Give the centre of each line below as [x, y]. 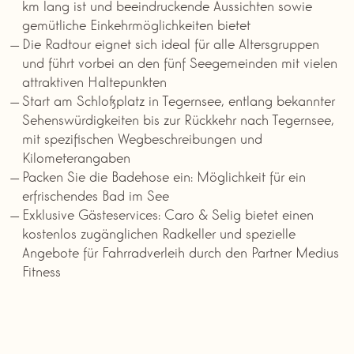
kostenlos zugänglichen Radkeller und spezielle [159, 232]
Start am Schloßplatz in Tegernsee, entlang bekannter [179, 99]
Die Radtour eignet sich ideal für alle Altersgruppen [171, 42]
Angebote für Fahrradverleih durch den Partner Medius [181, 251]
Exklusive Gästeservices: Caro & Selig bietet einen [168, 213]
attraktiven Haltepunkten [94, 80]
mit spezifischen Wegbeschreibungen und [142, 137]
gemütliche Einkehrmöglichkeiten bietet [136, 23]
